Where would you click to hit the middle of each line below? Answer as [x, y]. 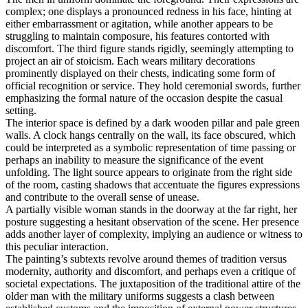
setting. [21, 111]
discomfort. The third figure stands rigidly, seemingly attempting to [150, 49]
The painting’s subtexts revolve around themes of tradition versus [146, 259]
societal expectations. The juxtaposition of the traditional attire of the [153, 284]
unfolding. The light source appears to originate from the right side [149, 173]
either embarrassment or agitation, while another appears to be [139, 24]
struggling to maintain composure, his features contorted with [137, 36]
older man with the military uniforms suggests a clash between [140, 296]
